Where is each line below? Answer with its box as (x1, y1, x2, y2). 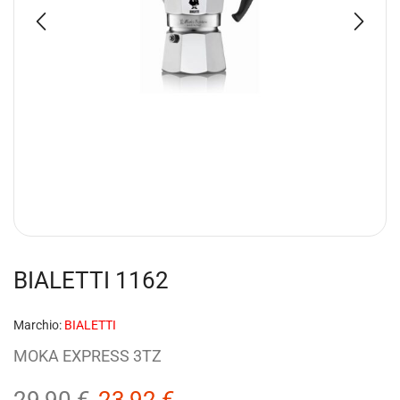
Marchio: (13, 318, 62, 334)
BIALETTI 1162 (13, 267, 169, 295)
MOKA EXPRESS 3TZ (13, 346, 162, 366)
